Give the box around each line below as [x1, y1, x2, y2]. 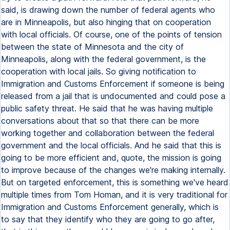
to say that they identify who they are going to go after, [1, 214, 215, 224]
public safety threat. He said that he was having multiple [1, 103, 213, 113]
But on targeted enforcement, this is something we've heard [1, 177, 228, 187]
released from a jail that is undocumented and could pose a [1, 91, 225, 101]
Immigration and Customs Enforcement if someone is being [1, 79, 224, 89]
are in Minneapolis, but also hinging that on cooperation [1, 17, 211, 27]
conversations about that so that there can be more [1, 116, 199, 126]
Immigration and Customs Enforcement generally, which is [1, 202, 219, 212]
